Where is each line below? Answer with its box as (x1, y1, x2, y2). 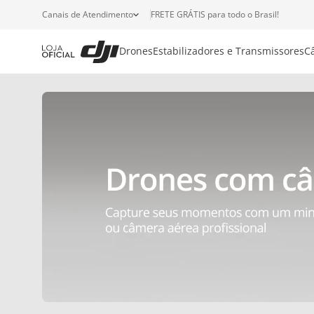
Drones (119, 44, 153, 58)
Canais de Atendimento (42, 8, 133, 20)
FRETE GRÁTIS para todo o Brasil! (151, 8, 279, 20)
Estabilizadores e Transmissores (153, 44, 304, 58)
